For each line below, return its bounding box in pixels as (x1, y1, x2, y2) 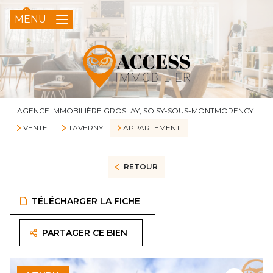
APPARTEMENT (123, 123, 181, 132)
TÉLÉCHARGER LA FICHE (32, 196, 141, 207)
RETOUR (123, 162, 158, 171)
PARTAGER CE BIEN (42, 227, 128, 238)
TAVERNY (68, 123, 103, 132)
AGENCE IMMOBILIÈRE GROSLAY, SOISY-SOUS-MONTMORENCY (17, 106, 253, 115)
